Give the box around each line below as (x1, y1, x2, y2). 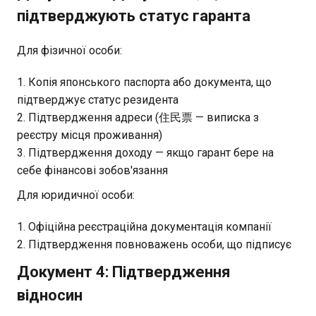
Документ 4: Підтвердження (17, 262, 231, 281)
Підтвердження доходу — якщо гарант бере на (28, 145, 274, 159)
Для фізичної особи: (17, 43, 122, 57)
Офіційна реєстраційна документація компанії (28, 219, 272, 233)
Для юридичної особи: (17, 188, 135, 202)
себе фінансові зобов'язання (17, 163, 168, 177)
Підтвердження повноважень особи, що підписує (28, 237, 291, 251)
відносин (17, 286, 83, 304)
